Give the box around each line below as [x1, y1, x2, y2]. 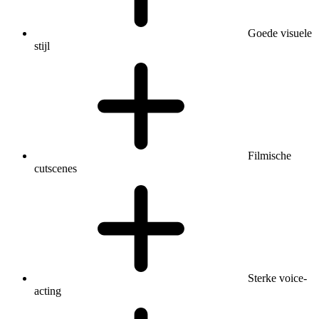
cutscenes [34, 162, 77, 174]
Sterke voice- [248, 271, 307, 284]
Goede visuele [248, 26, 312, 39]
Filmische [248, 149, 291, 162]
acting [34, 284, 61, 297]
